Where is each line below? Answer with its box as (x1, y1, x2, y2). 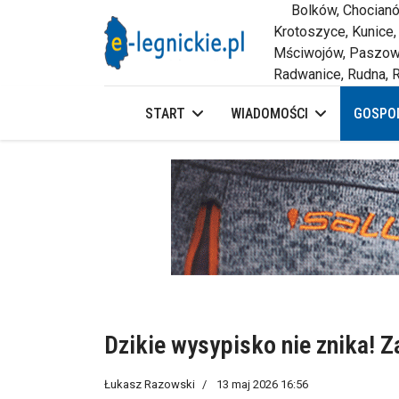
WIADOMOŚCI (231, 105, 308, 122)
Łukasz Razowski (104, 378, 195, 391)
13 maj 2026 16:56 (216, 378, 308, 391)
